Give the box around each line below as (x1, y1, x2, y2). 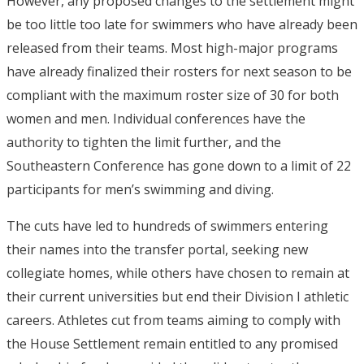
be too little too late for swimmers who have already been (6, 15, 357, 33)
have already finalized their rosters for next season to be (6, 63, 352, 80)
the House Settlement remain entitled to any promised (6, 335, 338, 353)
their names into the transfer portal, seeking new (6, 240, 308, 258)
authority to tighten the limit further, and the (6, 133, 281, 151)
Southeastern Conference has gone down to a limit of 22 (6, 157, 351, 175)
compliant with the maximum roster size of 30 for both (6, 86, 339, 104)
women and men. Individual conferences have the (6, 110, 305, 128)
